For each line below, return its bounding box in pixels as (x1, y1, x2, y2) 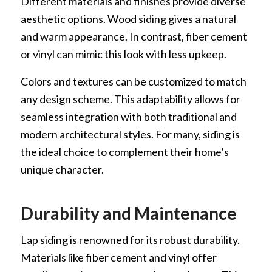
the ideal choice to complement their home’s (20, 144, 229, 158)
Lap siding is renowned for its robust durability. (20, 233, 240, 246)
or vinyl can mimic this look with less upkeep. (20, 47, 226, 61)
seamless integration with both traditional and (20, 109, 237, 123)
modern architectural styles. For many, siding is (20, 127, 240, 141)
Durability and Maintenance (20, 202, 237, 223)
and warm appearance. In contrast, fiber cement (20, 30, 247, 44)
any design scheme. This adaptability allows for (20, 92, 240, 106)
